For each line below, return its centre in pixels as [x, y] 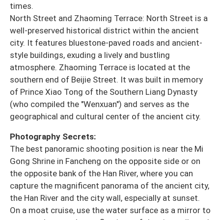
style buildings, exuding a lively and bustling [90, 55]
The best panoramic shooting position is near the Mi [107, 149]
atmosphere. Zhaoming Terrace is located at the [100, 67]
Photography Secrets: [53, 136]
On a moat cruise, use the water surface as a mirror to [110, 210]
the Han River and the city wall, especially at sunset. [105, 198]
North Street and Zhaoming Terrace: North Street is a [109, 18]
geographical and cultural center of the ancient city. [105, 116]
